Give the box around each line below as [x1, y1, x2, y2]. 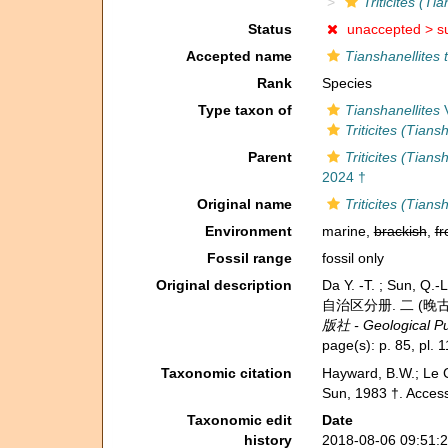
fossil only [321, 250, 384, 266]
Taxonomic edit [186, 411, 292, 428]
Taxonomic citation [160, 364, 292, 381]
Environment [204, 223, 292, 239]
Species [321, 75, 372, 91]
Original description [155, 277, 292, 293]
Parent [247, 149, 292, 165]
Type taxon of [197, 102, 292, 118]
